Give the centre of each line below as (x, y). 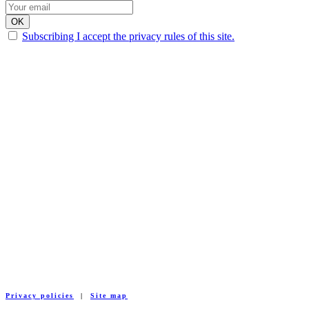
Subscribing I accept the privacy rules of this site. (128, 36)
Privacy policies (40, 296)
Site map (109, 296)
